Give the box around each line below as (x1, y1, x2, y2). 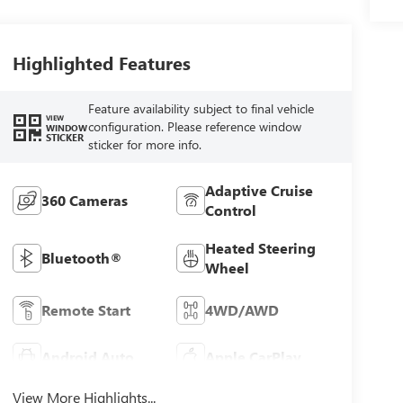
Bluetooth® (40, 247, 122, 267)
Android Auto (40, 346, 134, 366)
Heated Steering (205, 237, 317, 257)
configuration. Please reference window (87, 118, 301, 135)
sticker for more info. (87, 136, 201, 153)
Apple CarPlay (205, 346, 302, 366)
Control (205, 200, 257, 219)
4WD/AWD (205, 300, 280, 319)
